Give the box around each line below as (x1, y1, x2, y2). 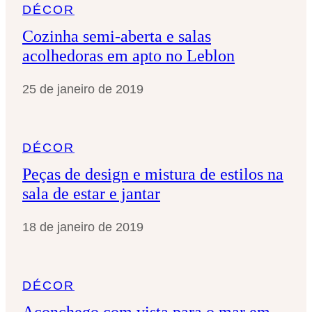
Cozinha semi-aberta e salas (22, 26, 211, 45)
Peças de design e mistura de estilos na (22, 164, 283, 183)
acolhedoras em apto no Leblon (22, 46, 235, 65)
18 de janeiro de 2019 (22, 219, 143, 234)
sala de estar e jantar (22, 184, 160, 203)
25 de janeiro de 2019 (22, 81, 143, 96)
